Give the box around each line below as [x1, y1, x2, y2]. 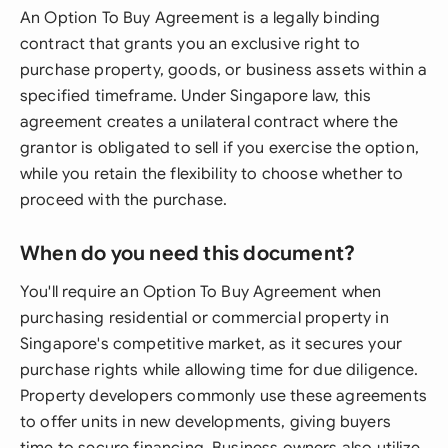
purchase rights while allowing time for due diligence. [20, 360, 419, 380]
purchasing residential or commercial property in [20, 308, 389, 328]
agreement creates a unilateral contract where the [20, 112, 398, 132]
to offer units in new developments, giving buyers [20, 412, 391, 432]
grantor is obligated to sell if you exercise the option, [20, 138, 419, 158]
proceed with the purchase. [20, 190, 228, 210]
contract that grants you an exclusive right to [20, 34, 361, 54]
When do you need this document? [20, 241, 356, 266]
